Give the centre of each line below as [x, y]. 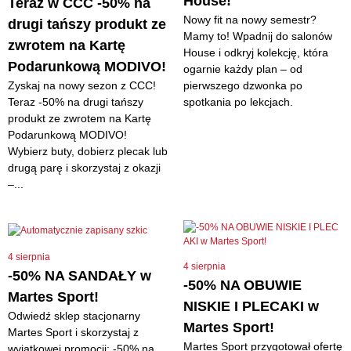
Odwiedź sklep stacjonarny [74, 316]
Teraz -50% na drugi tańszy [76, 102]
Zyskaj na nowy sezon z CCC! [82, 85]
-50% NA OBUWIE [242, 285]
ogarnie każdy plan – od [243, 69]
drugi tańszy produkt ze [87, 24]
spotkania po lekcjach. [238, 102]
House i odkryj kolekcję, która [256, 52]
